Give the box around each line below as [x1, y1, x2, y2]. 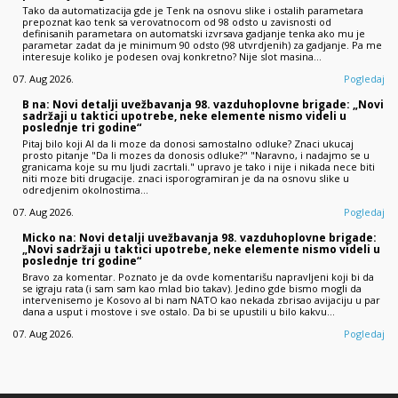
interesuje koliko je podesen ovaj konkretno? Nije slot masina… [22, 49, 322, 63]
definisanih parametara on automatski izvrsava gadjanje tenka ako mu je [22, 26, 365, 40]
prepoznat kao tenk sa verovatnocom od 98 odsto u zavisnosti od [22, 14, 331, 28]
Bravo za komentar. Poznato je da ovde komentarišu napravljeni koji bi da [22, 269, 374, 283]
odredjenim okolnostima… [22, 182, 148, 196]
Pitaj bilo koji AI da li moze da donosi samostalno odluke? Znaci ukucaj [22, 136, 354, 150]
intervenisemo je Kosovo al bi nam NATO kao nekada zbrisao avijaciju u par [22, 292, 380, 306]
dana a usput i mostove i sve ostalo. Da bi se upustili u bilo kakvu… [22, 304, 335, 318]
